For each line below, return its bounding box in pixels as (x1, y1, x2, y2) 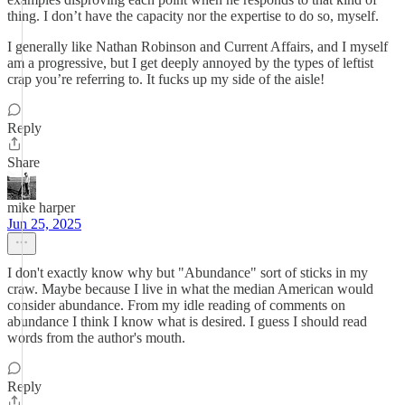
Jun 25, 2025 (7, 216, 81, 231)
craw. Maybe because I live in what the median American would (7, 281, 373, 297)
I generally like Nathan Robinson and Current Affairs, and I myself (7, 39, 388, 54)
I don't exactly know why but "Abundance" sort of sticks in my (7, 265, 368, 280)
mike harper (7, 200, 75, 215)
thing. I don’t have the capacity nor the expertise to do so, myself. (7, 8, 379, 24)
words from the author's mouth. (7, 330, 185, 345)
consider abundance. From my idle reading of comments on (7, 297, 345, 313)
